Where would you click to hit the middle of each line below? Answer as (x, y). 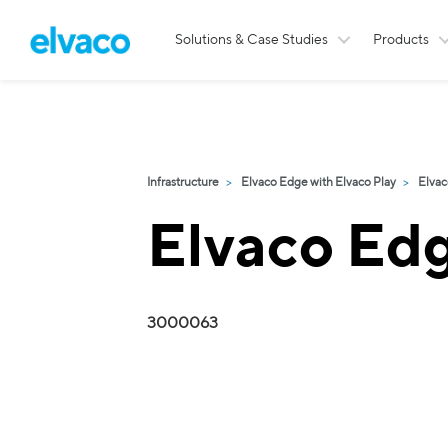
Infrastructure (183, 183)
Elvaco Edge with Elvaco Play (318, 183)
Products (401, 40)
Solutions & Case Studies (251, 40)
